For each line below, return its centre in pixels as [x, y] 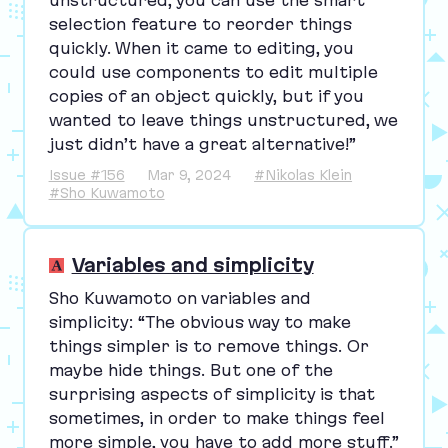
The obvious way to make [247, 321]
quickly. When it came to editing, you [201, 47]
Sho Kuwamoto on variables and [179, 297]
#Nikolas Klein [303, 174]
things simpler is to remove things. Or [208, 345]
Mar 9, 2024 [189, 174]
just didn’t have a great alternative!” [202, 143]
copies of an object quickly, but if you [206, 95]
